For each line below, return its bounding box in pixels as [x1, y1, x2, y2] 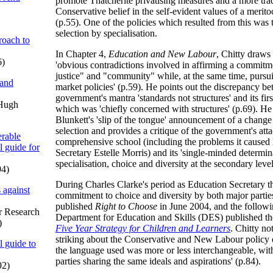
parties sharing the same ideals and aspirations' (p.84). [55, 256, 261, 266]
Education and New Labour [108, 49, 216, 59]
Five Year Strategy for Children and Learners [55, 223, 230, 233]
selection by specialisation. [55, 28, 157, 38]
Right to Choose [95, 201, 157, 211]
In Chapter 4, [55, 49, 108, 59]
